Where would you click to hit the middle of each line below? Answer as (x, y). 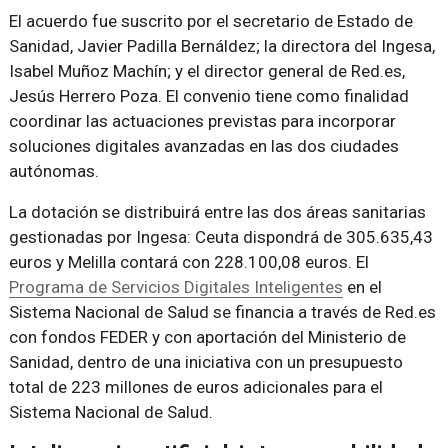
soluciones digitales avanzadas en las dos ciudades (203, 146)
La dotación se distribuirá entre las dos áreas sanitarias (217, 212)
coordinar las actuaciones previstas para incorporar (202, 121)
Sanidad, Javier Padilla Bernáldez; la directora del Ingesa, (221, 46)
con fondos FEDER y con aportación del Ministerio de (207, 337)
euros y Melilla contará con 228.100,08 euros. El (188, 262)
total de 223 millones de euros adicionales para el (195, 387)
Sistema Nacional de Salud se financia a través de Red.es (222, 312)
